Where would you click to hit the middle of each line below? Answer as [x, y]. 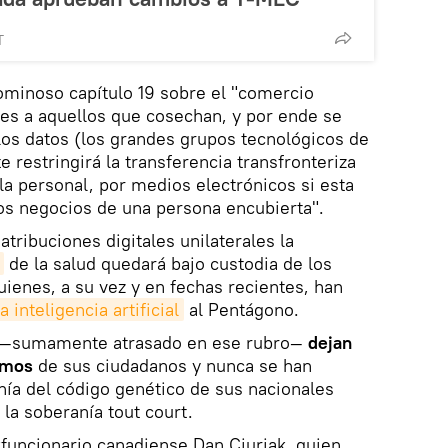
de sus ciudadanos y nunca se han [172, 366]
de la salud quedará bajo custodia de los [168, 264]
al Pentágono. [241, 310]
